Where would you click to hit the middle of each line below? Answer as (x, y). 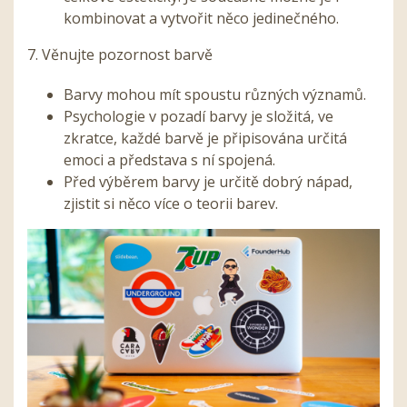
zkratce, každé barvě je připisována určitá (205, 138)
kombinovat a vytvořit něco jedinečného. (203, 18)
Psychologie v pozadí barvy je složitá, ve (199, 116)
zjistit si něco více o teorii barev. (173, 203)
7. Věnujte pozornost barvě (120, 54)
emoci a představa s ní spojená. (169, 159)
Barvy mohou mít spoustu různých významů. (217, 94)
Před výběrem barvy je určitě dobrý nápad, (208, 181)
